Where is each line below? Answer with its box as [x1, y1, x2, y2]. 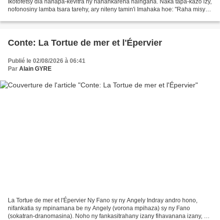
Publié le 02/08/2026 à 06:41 [8, 57, 85, 65]
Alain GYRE [19, 65, 52, 73]
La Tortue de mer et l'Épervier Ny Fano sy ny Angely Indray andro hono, [8, 196, 197, 204]
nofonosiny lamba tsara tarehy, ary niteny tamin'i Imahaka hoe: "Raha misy [8, 6, 205, 13]
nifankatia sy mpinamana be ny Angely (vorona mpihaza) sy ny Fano [8, 204, 190, 212]
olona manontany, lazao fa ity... [8, 14, 89, 21]
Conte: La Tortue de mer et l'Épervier [8, 38, 162, 48]
